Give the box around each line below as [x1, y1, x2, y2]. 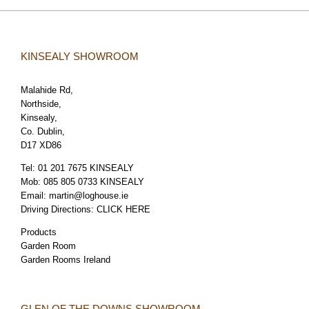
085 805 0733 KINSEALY [43, 176, 144, 187]
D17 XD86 [21, 139, 61, 150]
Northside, [21, 98, 61, 109]
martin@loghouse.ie [49, 190, 128, 201]
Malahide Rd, [21, 84, 73, 95]
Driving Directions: [21, 203, 97, 215]
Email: [21, 190, 49, 201]
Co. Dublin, [21, 126, 65, 137]
